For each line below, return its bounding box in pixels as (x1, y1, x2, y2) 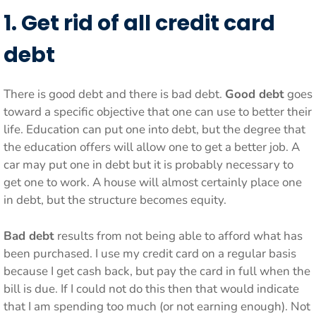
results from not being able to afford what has (54, 227, 303, 244)
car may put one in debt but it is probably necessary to (4, 157, 293, 173)
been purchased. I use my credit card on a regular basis (4, 245, 296, 262)
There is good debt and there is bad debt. (4, 86, 225, 102)
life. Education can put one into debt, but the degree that (4, 121, 305, 138)
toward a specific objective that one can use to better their (4, 104, 312, 120)
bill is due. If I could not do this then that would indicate (4, 280, 299, 297)
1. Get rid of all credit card (4, 8, 275, 38)
